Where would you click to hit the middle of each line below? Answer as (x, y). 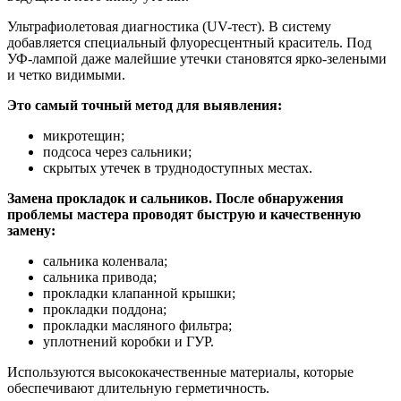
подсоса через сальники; (117, 152)
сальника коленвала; (105, 261)
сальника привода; (100, 277)
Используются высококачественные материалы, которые (180, 372)
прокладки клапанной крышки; (139, 294)
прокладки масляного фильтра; (137, 326)
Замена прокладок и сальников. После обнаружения (175, 199)
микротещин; (84, 136)
